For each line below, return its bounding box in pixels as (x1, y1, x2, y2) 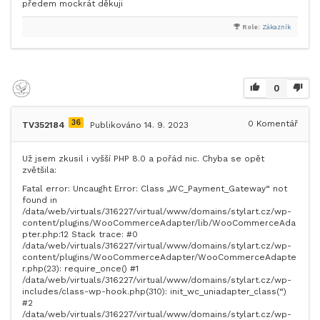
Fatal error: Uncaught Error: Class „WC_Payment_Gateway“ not (22, 184, 287, 194)
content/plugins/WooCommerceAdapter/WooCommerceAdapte (22, 252, 296, 262)
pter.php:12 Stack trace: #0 (22, 229, 138, 239)
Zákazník (262, 24, 291, 31)
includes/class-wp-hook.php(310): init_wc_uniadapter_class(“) (22, 286, 286, 296)
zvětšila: (22, 165, 56, 175)
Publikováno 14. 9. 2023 (90, 120, 189, 130)
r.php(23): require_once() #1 (22, 264, 139, 274)
